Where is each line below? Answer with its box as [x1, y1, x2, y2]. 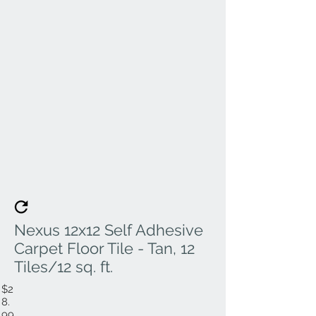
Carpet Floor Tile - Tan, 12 [14, 239, 195, 257]
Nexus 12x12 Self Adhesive [14, 221, 203, 239]
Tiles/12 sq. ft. [14, 257, 113, 276]
